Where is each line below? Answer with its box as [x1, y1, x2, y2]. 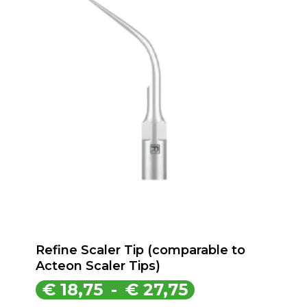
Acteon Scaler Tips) [35, 258, 160, 274]
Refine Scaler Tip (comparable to [35, 243, 245, 258]
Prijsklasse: [190, 279, 289, 299]
